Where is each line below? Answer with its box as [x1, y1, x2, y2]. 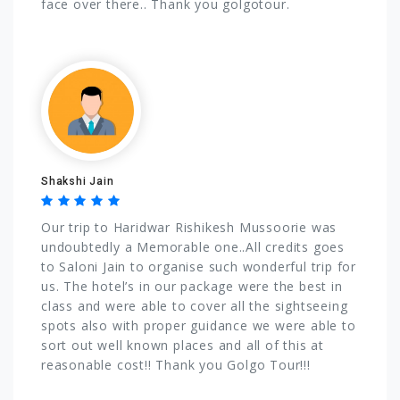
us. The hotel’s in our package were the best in [41, 277, 343, 295]
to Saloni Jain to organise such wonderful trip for [41, 257, 356, 275]
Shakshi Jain [41, 174, 114, 187]
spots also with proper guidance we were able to [41, 316, 356, 334]
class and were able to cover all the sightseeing [41, 296, 348, 314]
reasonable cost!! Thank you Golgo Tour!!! [41, 355, 311, 373]
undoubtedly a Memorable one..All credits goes [41, 237, 345, 255]
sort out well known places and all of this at [41, 336, 324, 354]
